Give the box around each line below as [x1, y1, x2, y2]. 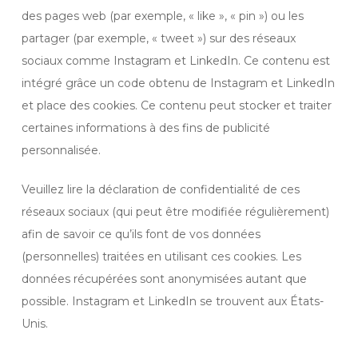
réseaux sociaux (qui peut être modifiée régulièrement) [21, 205, 329, 219]
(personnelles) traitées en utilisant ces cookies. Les [21, 249, 301, 264]
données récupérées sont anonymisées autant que [21, 272, 307, 286]
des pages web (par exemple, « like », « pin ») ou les [21, 9, 304, 23]
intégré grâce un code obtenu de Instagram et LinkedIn [21, 76, 335, 90]
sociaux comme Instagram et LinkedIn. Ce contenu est [21, 54, 330, 68]
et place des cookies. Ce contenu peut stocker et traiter [21, 98, 332, 113]
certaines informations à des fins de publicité [21, 121, 270, 135]
